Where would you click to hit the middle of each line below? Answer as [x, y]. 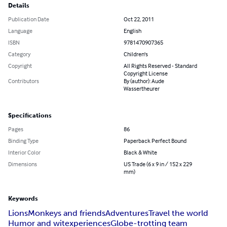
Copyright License [146, 73]
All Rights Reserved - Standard [160, 66]
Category [19, 54]
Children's [136, 54]
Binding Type [23, 141]
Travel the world [178, 213]
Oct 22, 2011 [139, 19]
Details [19, 6]
